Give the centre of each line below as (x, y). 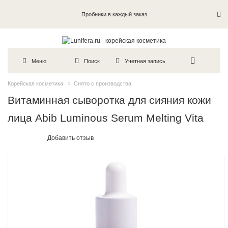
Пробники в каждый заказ (114, 14)
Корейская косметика (35, 84)
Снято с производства (103, 84)
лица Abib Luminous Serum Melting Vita (106, 118)
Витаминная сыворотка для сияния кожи (110, 100)
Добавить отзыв (71, 138)
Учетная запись (145, 61)
